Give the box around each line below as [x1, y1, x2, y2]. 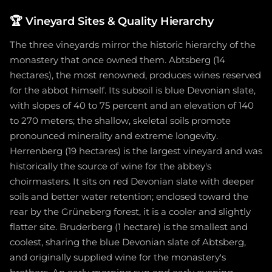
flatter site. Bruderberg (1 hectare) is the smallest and [10, 222, 248, 233]
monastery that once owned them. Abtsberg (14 [10, 55, 225, 66]
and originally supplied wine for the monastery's [10, 252, 226, 263]
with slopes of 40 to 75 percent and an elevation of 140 [10, 100, 254, 112]
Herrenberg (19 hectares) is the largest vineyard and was [10, 146, 262, 157]
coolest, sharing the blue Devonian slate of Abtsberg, [10, 237, 246, 248]
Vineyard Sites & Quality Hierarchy [25, 14, 214, 29]
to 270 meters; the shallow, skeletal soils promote [10, 115, 231, 127]
